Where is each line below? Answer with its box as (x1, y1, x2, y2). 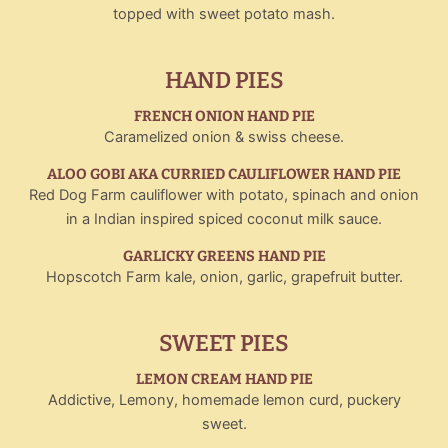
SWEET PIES (159, 329, 289, 357)
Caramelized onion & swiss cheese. (104, 127, 344, 146)
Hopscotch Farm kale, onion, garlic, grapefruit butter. (45, 267, 403, 286)
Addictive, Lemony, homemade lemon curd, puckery (47, 390, 401, 409)
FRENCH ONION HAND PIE (133, 106, 315, 125)
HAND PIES (164, 66, 284, 94)
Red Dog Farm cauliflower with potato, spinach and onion (29, 185, 419, 204)
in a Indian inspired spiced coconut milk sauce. (66, 209, 382, 228)
